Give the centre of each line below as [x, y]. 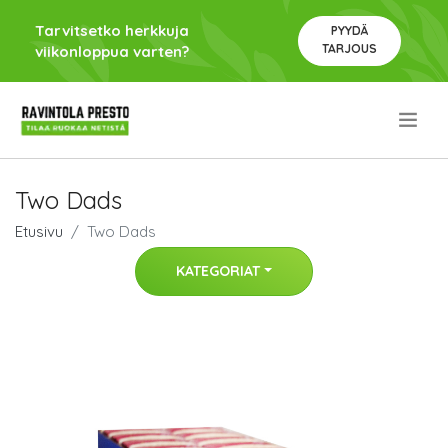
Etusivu [39, 231]
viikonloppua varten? [112, 51]
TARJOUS [349, 48]
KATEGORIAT [218, 271]
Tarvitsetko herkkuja [112, 30]
